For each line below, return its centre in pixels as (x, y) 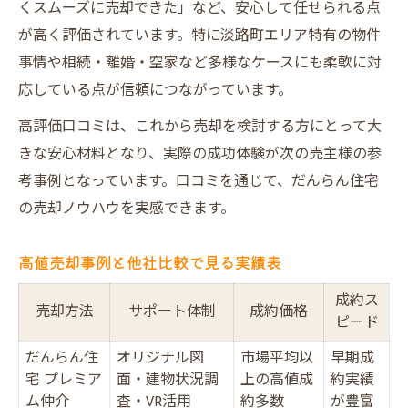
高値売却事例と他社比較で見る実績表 (150, 262)
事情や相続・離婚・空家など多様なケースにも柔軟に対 (200, 63)
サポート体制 (172, 312)
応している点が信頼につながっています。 (155, 91)
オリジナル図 (160, 358)
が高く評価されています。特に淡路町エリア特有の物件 (199, 36)
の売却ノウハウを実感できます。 (127, 209)
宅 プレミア (64, 380)
